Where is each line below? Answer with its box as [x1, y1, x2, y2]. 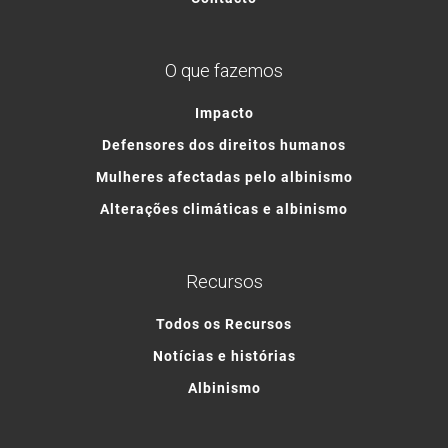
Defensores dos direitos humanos [102, 134, 346, 154]
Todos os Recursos [156, 313, 292, 333]
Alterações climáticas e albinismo [100, 198, 348, 218]
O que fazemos [165, 59, 283, 81]
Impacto [194, 102, 254, 122]
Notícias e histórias [152, 345, 296, 365]
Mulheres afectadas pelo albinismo [95, 166, 353, 186]
